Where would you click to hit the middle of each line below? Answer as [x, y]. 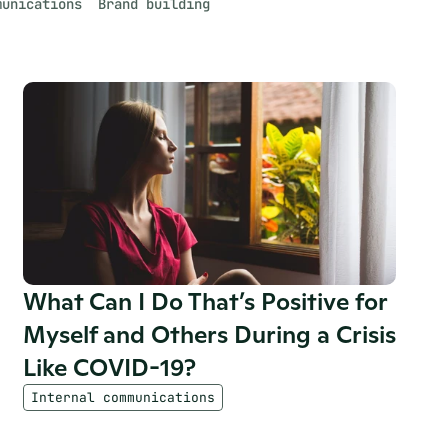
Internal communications [122, 397]
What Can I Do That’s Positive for [204, 301]
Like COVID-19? [109, 367]
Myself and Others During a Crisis [209, 334]
